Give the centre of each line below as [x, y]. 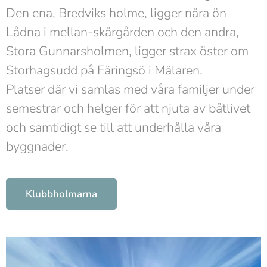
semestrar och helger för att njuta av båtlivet [128, 108]
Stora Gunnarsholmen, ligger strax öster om [127, 51]
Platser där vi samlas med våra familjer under [130, 89]
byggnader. [37, 146]
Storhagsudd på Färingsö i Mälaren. [104, 70]
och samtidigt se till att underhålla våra [114, 127]
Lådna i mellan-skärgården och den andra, [122, 32]
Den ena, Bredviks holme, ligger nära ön [116, 13]
